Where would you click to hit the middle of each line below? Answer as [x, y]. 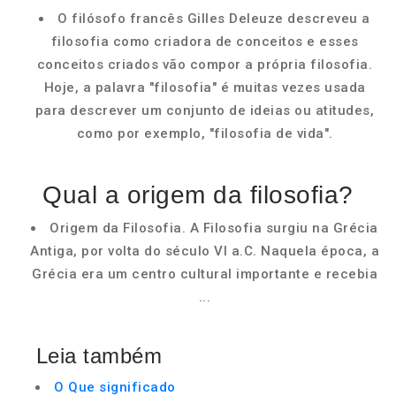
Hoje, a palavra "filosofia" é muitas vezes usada [205, 88]
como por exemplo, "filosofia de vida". [205, 133]
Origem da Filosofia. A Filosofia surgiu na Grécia [214, 228]
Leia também [99, 356]
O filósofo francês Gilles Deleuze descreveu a [214, 19]
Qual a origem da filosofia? [198, 195]
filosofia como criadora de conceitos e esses [205, 42]
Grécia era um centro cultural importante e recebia [205, 274]
